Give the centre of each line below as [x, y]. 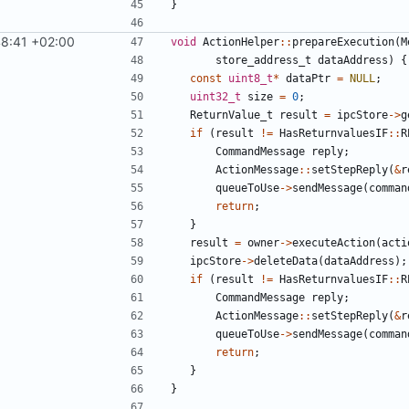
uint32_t [215, 96]
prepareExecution [343, 42]
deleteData [286, 261]
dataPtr [308, 78]
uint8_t [251, 78]
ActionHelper [241, 42]
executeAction [334, 242]
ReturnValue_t [231, 115]
